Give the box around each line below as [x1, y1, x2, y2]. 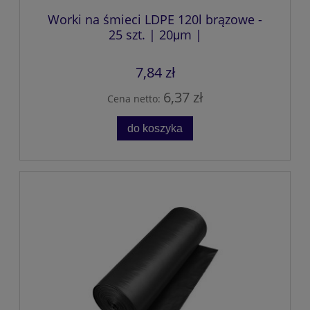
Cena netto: [107, 91, 163, 105]
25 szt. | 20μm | [108, 26, 202, 44]
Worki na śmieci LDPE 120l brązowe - [48, 11, 262, 28]
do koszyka [127, 122, 183, 135]
